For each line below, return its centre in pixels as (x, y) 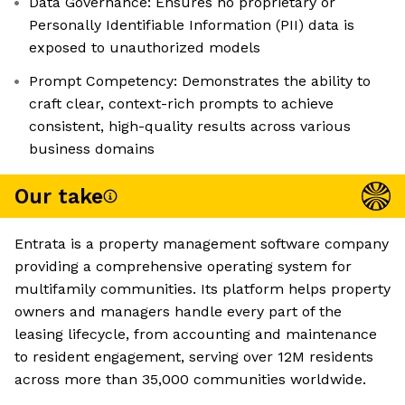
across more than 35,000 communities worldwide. (190, 380)
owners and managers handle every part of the (178, 312)
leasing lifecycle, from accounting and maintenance (196, 334)
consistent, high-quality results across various (190, 127)
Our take (59, 196)
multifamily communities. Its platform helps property (202, 289)
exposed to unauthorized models (145, 48)
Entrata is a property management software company (202, 244)
